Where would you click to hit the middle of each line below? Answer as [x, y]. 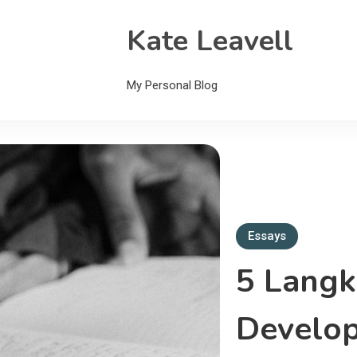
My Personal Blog [172, 85]
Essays [267, 236]
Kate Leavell [210, 41]
